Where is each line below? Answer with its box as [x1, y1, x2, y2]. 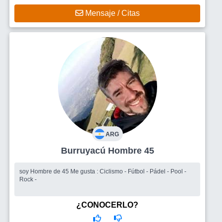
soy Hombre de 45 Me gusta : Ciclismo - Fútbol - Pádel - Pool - [19, 167, 70, 175]
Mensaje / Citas [83, 8, 140, 17]
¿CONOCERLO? [76, 200, 138, 209]
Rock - [19, 175, 37, 183]
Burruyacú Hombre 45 [108, 145, 154, 156]
